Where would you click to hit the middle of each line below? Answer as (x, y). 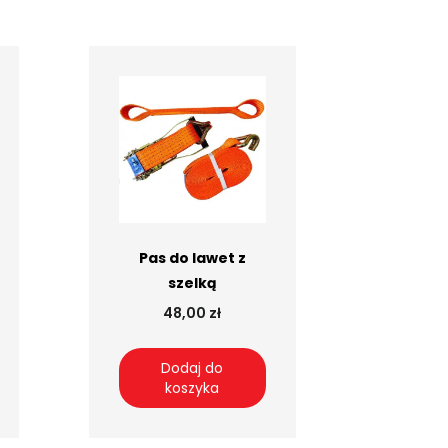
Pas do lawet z (192, 257)
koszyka (192, 387)
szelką (192, 282)
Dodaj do (192, 367)
